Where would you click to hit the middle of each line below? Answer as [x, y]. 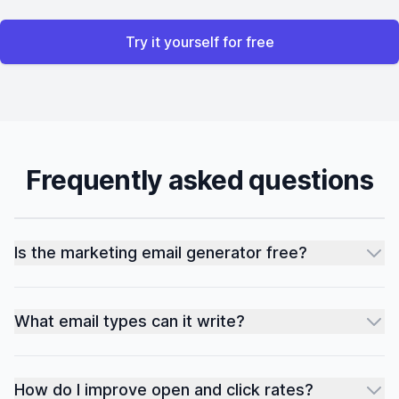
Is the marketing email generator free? [161, 252]
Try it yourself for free [199, 42]
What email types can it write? [130, 321]
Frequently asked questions [199, 180]
